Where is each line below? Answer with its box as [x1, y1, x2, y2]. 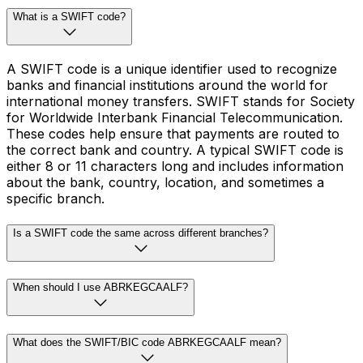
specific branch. [6, 190, 105, 207]
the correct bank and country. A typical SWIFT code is [6, 141, 344, 158]
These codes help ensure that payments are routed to [6, 125, 340, 142]
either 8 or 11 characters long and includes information [6, 157, 344, 174]
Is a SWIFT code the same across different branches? [13, 226, 268, 239]
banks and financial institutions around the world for [6, 76, 328, 93]
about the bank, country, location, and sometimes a [6, 173, 324, 190]
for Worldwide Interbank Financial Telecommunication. [6, 109, 343, 126]
